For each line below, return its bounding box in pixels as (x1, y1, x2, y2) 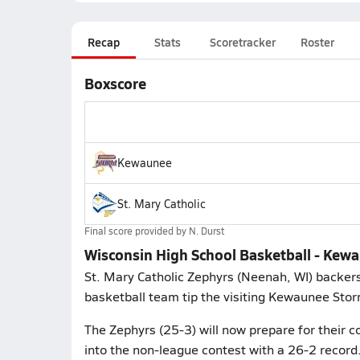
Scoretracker (209, 34, 276, 50)
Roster (300, 34, 334, 50)
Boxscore (84, 73, 146, 93)
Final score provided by (84, 224, 189, 237)
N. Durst (188, 224, 224, 237)
